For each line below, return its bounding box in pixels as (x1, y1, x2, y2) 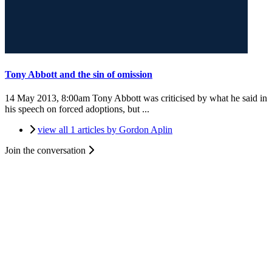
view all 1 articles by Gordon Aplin (38, 124, 172, 135)
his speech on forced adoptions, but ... (5, 104, 152, 115)
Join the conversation (5, 145, 88, 156)
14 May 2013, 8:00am (5, 93, 90, 104)
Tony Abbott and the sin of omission (5, 69, 152, 80)
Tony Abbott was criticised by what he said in (90, 93, 267, 104)
